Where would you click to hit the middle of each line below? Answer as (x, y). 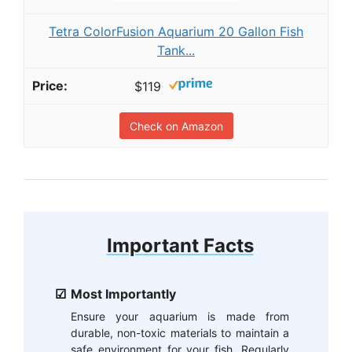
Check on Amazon (176, 126)
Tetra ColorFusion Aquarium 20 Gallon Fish (176, 31)
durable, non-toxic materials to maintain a (180, 333)
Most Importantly (123, 294)
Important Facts (180, 246)
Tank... (176, 50)
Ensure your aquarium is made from (180, 317)
